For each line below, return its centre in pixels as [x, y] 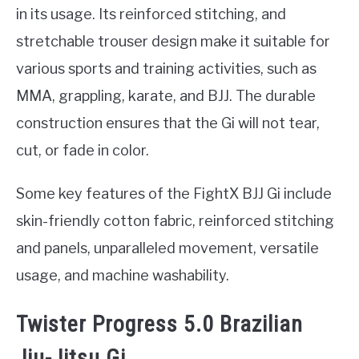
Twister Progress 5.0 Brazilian [159, 325]
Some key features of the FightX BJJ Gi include [174, 194]
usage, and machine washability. [123, 276]
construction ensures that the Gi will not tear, [168, 123]
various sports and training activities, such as [166, 69]
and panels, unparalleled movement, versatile [167, 248]
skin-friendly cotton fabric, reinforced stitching [175, 221]
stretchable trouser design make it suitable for [173, 42]
